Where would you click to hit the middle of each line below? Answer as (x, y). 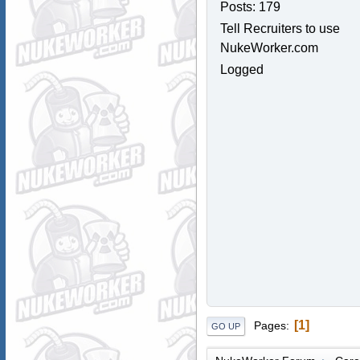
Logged (241, 70)
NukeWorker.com (269, 48)
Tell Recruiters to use (280, 29)
